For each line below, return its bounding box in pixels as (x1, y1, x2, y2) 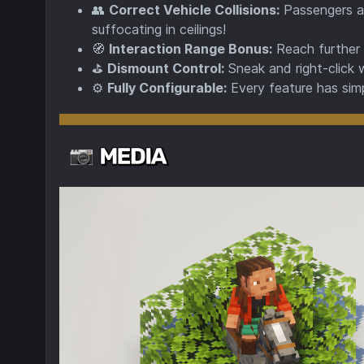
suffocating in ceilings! (92, 21, 226, 37)
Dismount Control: (107, 60, 224, 76)
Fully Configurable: (107, 80, 227, 96)
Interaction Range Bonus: (109, 41, 272, 57)
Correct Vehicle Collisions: (109, 2, 279, 18)
